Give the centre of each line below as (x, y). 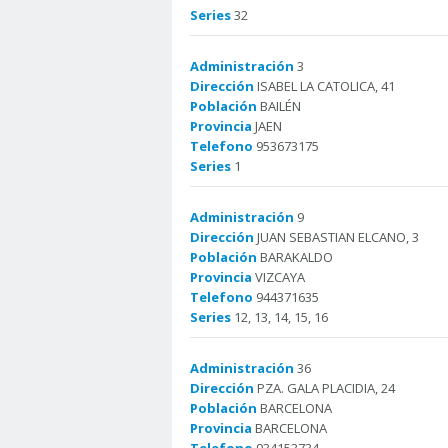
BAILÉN (279, 106)
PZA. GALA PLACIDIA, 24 (324, 388)
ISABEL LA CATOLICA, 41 (324, 86)
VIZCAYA (278, 277)
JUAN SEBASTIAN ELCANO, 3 (336, 237)
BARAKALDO (295, 257)
